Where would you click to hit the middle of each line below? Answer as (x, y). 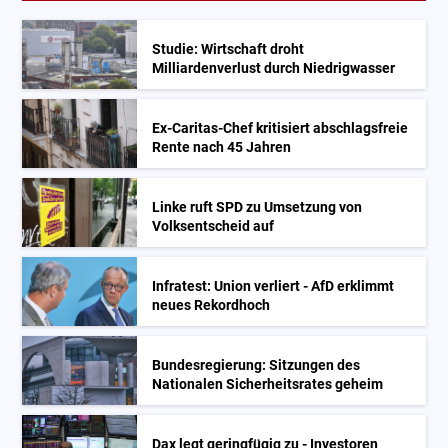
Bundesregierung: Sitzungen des (256, 366)
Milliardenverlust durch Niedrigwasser (274, 69)
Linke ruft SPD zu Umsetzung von (257, 208)
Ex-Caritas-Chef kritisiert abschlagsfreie (280, 129)
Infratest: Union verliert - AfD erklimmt (273, 287)
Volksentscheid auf (213, 227)
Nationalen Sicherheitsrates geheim (268, 385)
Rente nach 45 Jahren (222, 148)
